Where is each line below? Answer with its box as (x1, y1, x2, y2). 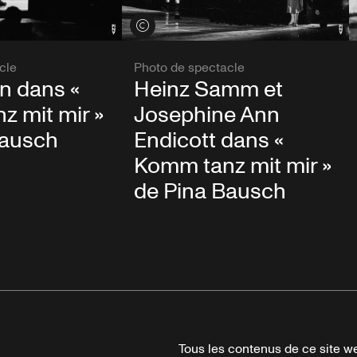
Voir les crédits (129, 18, 213, 33)
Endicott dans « (133, 125, 284, 157)
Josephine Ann (133, 100, 280, 131)
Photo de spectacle (133, 59, 245, 77)
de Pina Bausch (133, 176, 286, 208)
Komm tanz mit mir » (133, 151, 331, 182)
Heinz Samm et (133, 74, 283, 106)
